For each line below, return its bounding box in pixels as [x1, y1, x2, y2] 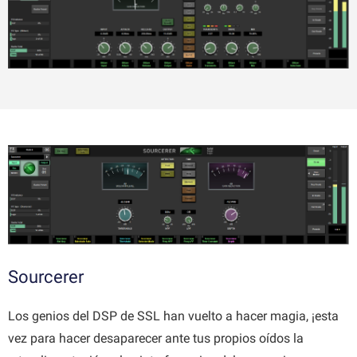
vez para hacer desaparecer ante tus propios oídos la [8, 330, 304, 346]
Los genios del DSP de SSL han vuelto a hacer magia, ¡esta [8, 308, 339, 324]
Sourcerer [8, 266, 84, 287]
